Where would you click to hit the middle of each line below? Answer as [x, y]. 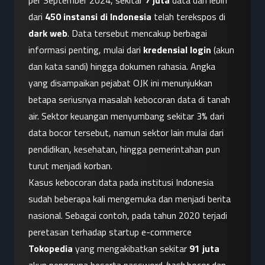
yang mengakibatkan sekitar [131, 249]
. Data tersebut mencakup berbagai [137, 33]
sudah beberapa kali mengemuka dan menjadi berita [130, 199]
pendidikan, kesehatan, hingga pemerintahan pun [124, 149]
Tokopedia [51, 249]
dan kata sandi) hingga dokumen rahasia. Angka [122, 67]
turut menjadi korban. [70, 166]
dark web [48, 33]
